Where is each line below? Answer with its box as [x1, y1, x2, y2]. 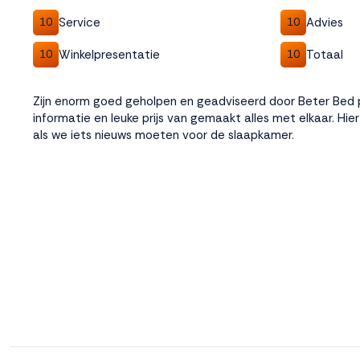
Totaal [305, 46, 343, 63]
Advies [305, 14, 343, 31]
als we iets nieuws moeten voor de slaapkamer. [33, 127, 294, 143]
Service [59, 14, 100, 31]
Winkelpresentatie [59, 46, 160, 63]
